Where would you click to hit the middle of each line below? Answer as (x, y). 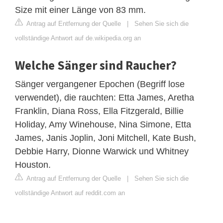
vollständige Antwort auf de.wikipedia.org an (78, 38)
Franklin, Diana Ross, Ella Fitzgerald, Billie (99, 111)
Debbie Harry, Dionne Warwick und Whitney (102, 151)
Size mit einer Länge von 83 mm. (80, 10)
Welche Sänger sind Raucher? (96, 65)
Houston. (33, 165)
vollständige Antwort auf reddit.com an (70, 193)
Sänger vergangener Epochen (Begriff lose (100, 84)
